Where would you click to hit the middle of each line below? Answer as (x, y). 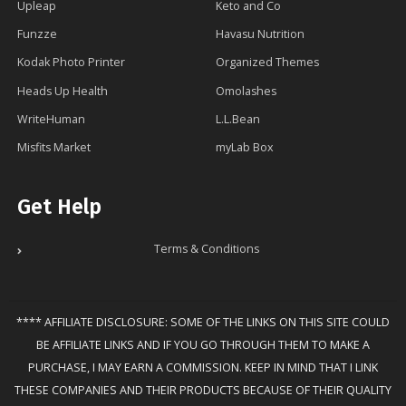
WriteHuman (51, 119)
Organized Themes (267, 63)
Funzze (37, 34)
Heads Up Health (63, 91)
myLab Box (245, 147)
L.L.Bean (238, 119)
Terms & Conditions (206, 248)
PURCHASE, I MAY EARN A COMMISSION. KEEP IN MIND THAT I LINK (203, 367)
